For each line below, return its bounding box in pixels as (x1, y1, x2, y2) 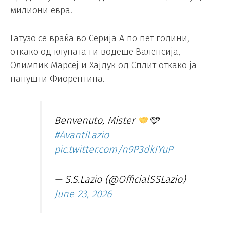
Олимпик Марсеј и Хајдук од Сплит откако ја (10, 60, 197, 71)
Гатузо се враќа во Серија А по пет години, (10, 33, 189, 44)
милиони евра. (10, 5, 72, 16)
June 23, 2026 (54, 188, 112, 200)
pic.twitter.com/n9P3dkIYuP (54, 143, 173, 155)
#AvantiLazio (54, 128, 109, 141)
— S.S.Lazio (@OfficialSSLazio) (54, 173, 186, 186)
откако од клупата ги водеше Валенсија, (10, 46, 180, 58)
